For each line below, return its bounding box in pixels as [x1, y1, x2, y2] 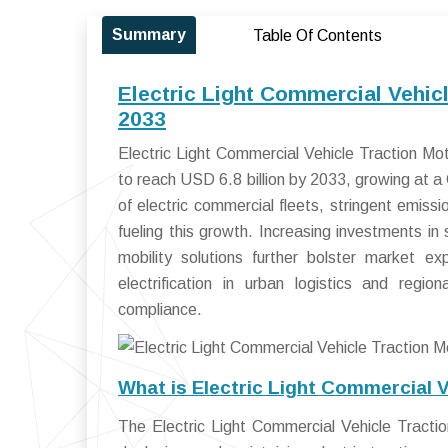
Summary [112, 26, 186, 43]
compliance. [118, 301, 202, 318]
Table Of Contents [252, 27, 382, 44]
